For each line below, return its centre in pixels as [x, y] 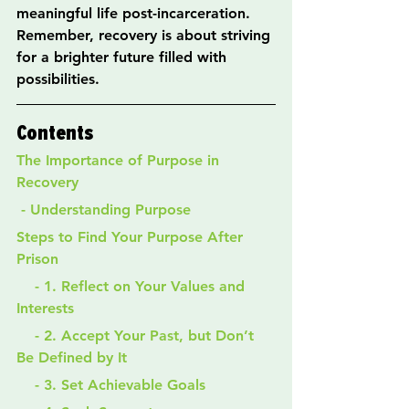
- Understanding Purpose [106, 210]
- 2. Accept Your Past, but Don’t [26, 336]
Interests [45, 309]
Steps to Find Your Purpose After [132, 237]
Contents [55, 133]
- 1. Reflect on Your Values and [26, 287]
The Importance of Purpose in [120, 161]
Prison [37, 259]
